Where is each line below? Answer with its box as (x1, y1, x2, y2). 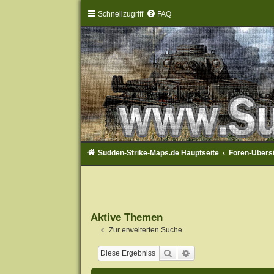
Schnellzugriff (97, 10, 143, 18)
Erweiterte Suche (190, 246, 254, 258)
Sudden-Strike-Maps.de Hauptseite (97, 149, 219, 158)
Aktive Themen (90, 212, 163, 223)
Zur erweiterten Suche (108, 225, 182, 234)
